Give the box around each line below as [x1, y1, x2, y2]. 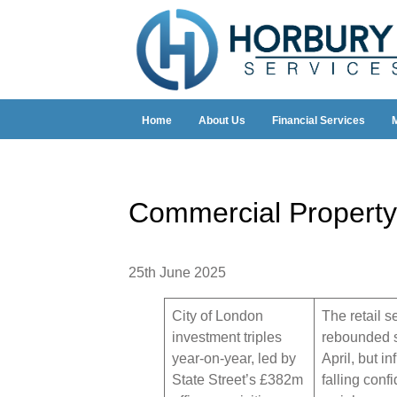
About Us [198, 114, 245, 128]
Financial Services [271, 114, 365, 128]
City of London [171, 307, 263, 323]
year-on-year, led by [171, 350, 296, 366]
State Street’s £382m [171, 371, 303, 387]
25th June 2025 [128, 264, 226, 280]
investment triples [171, 329, 282, 345]
